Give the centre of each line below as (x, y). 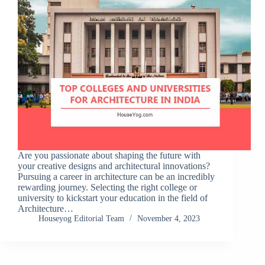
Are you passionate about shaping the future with (109, 156)
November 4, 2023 (169, 219)
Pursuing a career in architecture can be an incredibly (116, 177)
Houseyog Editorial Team (81, 219)
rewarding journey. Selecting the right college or (107, 188)
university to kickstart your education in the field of (113, 198)
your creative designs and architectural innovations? (114, 166)
